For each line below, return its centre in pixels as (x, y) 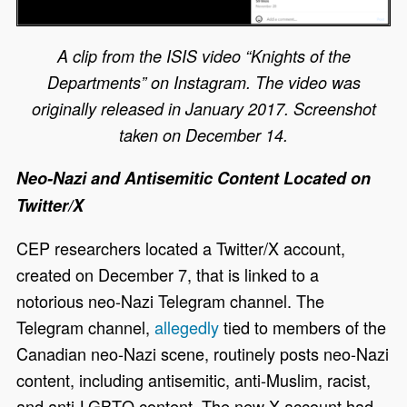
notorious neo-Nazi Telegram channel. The (171, 301)
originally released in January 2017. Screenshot (203, 109)
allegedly (187, 328)
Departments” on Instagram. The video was (203, 83)
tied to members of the (303, 328)
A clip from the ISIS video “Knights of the (203, 56)
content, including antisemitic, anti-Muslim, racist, (194, 380)
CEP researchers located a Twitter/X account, (181, 248)
